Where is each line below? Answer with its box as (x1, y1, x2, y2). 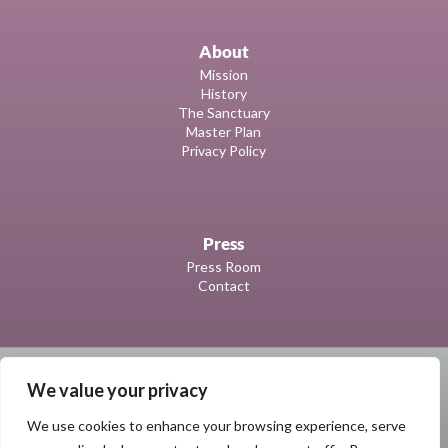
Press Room (186, 257, 262, 275)
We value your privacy (27, 379, 208, 401)
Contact (197, 276, 250, 294)
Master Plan (186, 122, 262, 140)
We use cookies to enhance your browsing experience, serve (27, 417, 406, 434)
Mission (199, 65, 248, 83)
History (200, 84, 247, 102)
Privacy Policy (181, 141, 267, 159)
